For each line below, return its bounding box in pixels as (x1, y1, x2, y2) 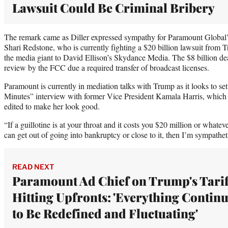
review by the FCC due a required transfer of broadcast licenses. (4, 62, 209, 73)
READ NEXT (12, 162, 54, 171)
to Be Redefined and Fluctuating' (12, 205, 198, 221)
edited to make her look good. (4, 100, 100, 111)
